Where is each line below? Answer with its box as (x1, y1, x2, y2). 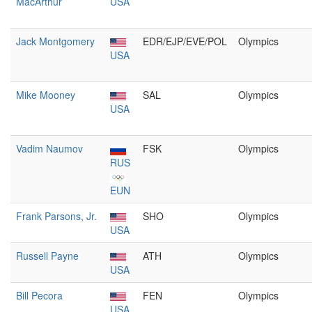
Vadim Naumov (16, 141, 83, 155)
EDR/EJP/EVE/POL (143, 34, 227, 48)
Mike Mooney (16, 88, 75, 102)
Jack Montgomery (16, 34, 95, 48)
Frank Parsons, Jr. (16, 209, 97, 223)
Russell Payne (16, 249, 79, 263)
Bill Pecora (16, 288, 63, 302)
